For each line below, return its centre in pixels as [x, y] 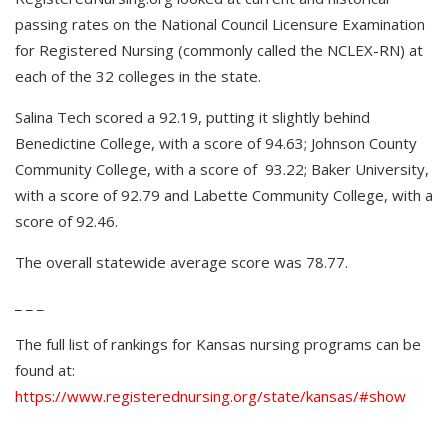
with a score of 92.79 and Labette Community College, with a [224, 195]
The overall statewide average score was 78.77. [181, 262]
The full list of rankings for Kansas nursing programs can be [218, 344]
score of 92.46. [66, 221]
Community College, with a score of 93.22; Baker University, [222, 169]
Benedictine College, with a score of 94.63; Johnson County [216, 143]
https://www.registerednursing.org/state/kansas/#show [210, 396]
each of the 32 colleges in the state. [138, 76]
